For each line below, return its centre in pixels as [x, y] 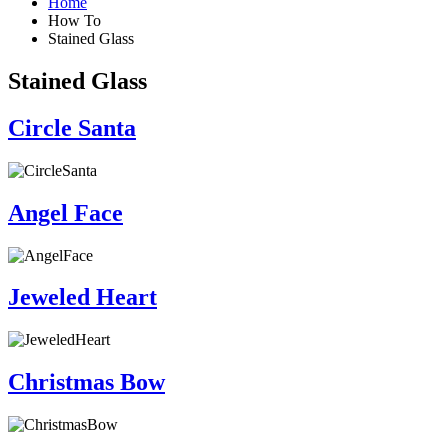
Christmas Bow [86, 382]
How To [74, 20]
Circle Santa [72, 127]
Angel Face [65, 212]
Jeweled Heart [82, 297]
